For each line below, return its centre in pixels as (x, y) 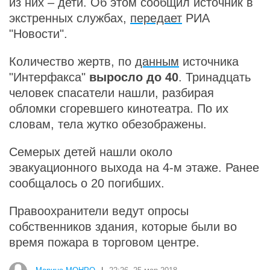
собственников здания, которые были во (123, 227)
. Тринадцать (215, 77)
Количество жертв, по (72, 61)
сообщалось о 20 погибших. (89, 183)
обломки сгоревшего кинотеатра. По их (119, 108)
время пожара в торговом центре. (106, 242)
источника (209, 61)
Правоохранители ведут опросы (99, 211)
